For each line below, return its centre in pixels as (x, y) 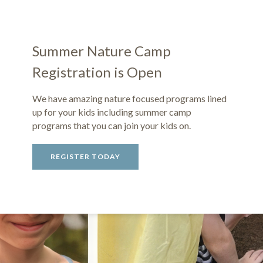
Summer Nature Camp (102, 51)
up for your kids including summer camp (112, 112)
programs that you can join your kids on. (112, 125)
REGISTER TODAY (85, 156)
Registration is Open (97, 72)
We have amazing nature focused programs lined (129, 98)
